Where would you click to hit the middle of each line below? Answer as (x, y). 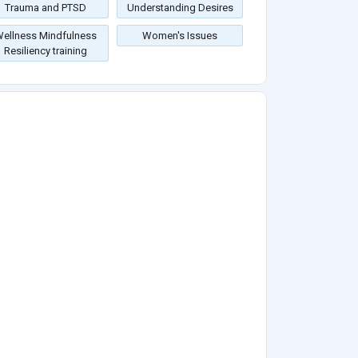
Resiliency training (46, 51)
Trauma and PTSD (46, 8)
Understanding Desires (180, 8)
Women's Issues (180, 36)
